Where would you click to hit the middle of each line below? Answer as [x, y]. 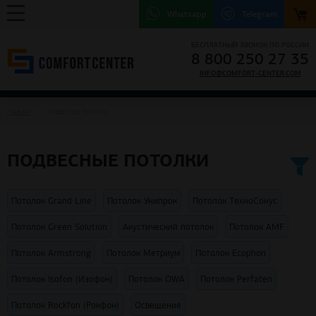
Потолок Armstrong [51, 253]
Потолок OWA [157, 279]
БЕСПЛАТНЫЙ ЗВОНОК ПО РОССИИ [250, 45]
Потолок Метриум [143, 253]
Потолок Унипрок [142, 201]
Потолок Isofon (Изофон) [62, 279]
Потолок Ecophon [231, 253]
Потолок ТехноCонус [235, 201]
